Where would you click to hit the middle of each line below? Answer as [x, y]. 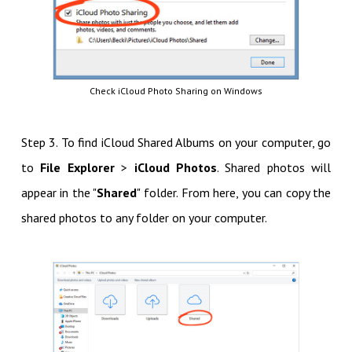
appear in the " [59, 193]
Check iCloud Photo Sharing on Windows [176, 91]
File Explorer [77, 168]
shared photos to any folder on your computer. [144, 218]
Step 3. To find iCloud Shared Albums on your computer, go [176, 143]
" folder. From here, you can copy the [234, 193]
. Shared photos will [274, 168]
